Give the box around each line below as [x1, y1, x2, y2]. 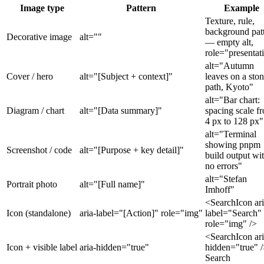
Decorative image [6, 31, 72, 42]
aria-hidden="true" [80, 242, 149, 252]
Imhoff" [205, 184, 235, 194]
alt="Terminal [205, 128, 256, 139]
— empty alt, [205, 37, 253, 47]
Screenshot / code [6, 144, 72, 155]
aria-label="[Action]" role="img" [80, 207, 203, 218]
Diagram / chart [6, 105, 64, 115]
